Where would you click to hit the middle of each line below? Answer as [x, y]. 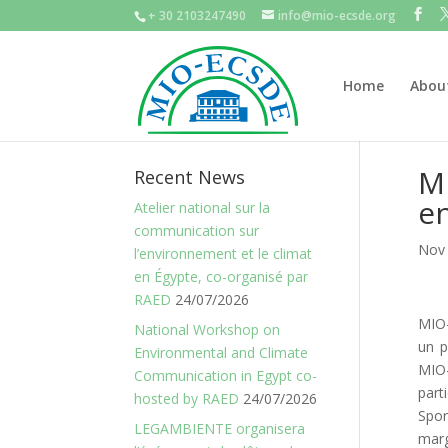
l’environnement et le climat [223, 253]
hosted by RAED [187, 398]
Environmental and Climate [221, 352]
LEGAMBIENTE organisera [220, 428]
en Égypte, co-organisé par [221, 276]
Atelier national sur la [202, 207]
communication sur [197, 230]
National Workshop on [207, 329]
